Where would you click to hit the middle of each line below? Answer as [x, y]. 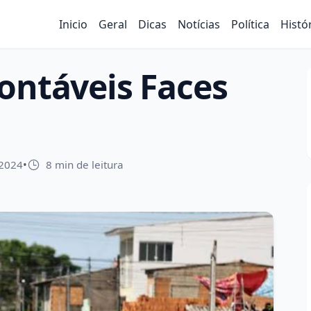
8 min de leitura [85, 165]
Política [250, 24]
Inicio [73, 24]
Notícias [199, 24]
